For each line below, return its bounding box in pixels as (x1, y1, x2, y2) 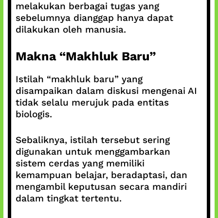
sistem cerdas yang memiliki (15, 157, 145, 169)
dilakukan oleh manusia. (15, 23, 126, 35)
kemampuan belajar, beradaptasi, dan (15, 169, 187, 181)
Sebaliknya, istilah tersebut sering (15, 134, 170, 145)
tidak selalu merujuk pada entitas (15, 97, 169, 108)
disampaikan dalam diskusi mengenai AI (15, 85, 197, 96)
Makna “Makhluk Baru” (15, 49, 156, 63)
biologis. (15, 109, 52, 120)
